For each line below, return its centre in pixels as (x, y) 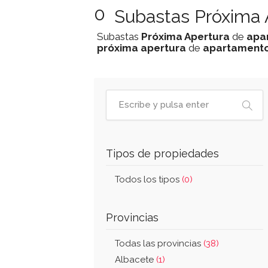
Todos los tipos (148, 179)
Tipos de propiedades (162, 153)
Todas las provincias (159, 243)
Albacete (135, 260)
